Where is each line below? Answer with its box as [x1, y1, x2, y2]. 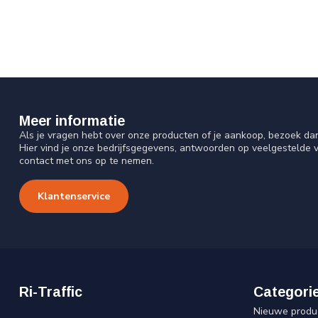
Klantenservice [38, 190, 110, 204]
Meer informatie [19, 113, 125, 129]
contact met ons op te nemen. [19, 154, 154, 168]
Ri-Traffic [19, 284, 82, 300]
